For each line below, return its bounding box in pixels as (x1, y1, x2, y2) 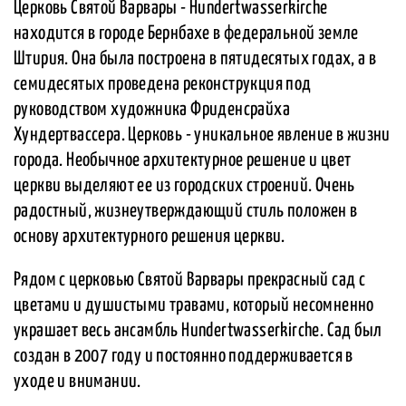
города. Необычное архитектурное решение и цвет (14, 151, 352, 170)
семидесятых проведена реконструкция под (14, 75, 312, 94)
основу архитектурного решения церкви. (14, 227, 285, 246)
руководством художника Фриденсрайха (14, 101, 290, 120)
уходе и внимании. (14, 372, 141, 391)
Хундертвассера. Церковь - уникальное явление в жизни (14, 126, 391, 145)
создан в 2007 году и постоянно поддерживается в (14, 347, 353, 366)
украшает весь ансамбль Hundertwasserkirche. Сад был (14, 322, 382, 341)
